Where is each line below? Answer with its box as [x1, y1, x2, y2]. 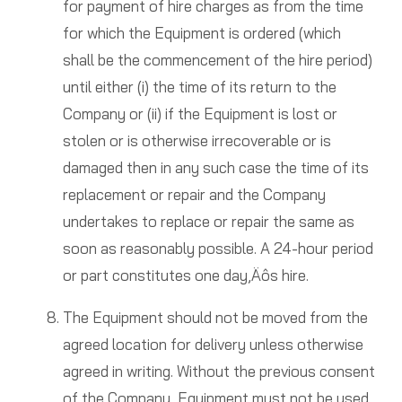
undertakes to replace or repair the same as [62, 212, 354, 232]
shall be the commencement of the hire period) [62, 50, 372, 70]
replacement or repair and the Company [62, 185, 326, 205]
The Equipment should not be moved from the [62, 308, 368, 328]
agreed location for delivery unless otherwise [62, 335, 363, 354]
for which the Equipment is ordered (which [62, 23, 341, 43]
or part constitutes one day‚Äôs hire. [62, 266, 309, 285]
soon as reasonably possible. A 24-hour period [62, 239, 373, 258]
